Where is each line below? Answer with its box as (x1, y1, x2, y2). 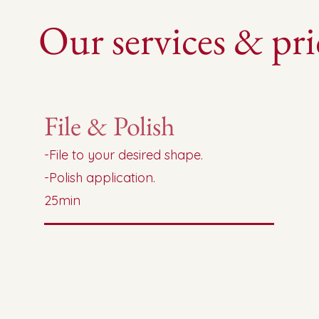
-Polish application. (44, 169, 156, 186)
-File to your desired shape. (44, 147, 204, 163)
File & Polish (44, 108, 176, 143)
